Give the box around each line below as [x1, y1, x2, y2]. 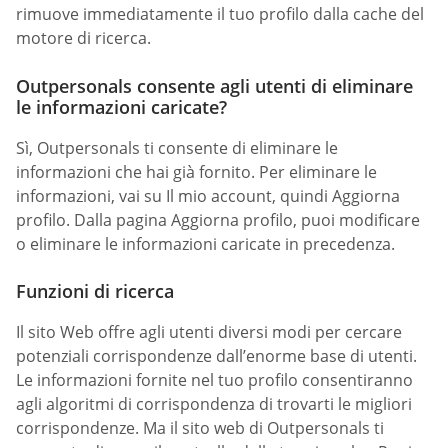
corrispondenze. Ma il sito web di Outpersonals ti [16, 416, 384, 439]
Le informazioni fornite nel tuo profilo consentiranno [16, 368, 413, 391]
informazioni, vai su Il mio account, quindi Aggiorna [16, 184, 400, 207]
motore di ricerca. [16, 27, 151, 50]
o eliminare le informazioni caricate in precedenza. [16, 232, 395, 255]
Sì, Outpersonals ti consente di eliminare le [16, 136, 338, 159]
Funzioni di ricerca [16, 278, 174, 303]
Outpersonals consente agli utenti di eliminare [16, 73, 413, 98]
